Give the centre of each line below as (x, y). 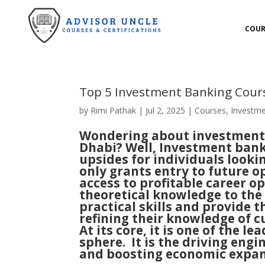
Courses (211, 111)
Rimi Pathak (114, 111)
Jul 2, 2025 (166, 111)
